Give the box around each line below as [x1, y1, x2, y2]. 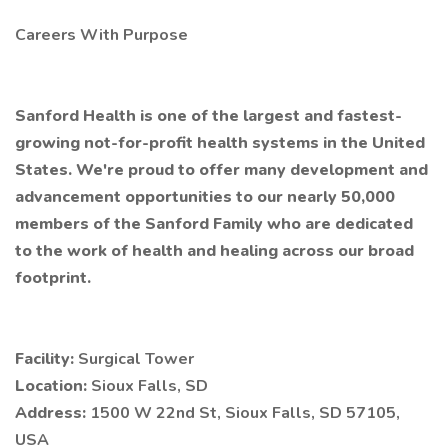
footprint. [15, 267, 91, 289]
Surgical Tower [78, 348, 194, 370]
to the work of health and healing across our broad [15, 240, 414, 262]
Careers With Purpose [15, 24, 188, 46]
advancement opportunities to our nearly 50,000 [15, 186, 395, 208]
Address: [15, 402, 90, 424]
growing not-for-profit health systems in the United [15, 132, 425, 154]
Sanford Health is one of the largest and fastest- [15, 105, 402, 127]
